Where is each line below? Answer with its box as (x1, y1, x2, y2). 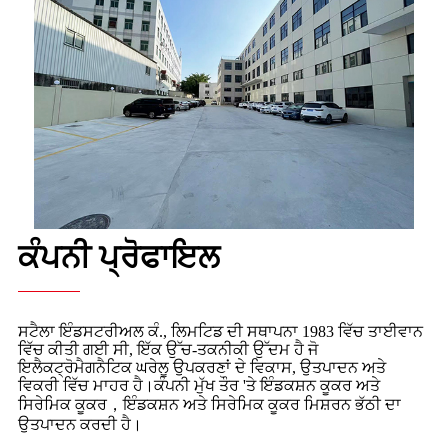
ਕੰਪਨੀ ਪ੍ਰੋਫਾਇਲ (18, 238, 220, 275)
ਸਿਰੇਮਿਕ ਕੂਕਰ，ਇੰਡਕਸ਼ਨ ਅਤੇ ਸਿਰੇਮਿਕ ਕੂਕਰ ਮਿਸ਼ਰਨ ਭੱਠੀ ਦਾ (18, 395, 401, 413)
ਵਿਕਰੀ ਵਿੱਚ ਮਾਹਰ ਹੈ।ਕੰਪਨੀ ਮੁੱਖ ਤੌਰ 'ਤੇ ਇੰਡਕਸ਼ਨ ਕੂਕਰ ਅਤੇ (18, 376, 380, 394)
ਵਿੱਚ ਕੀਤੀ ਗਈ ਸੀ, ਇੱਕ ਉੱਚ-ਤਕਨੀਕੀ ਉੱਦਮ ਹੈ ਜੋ (18, 340, 318, 358)
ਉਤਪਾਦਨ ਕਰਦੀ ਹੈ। (18, 415, 142, 433)
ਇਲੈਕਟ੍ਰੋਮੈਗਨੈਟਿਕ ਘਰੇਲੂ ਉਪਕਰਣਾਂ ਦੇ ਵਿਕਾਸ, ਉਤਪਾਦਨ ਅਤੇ (18, 358, 386, 376)
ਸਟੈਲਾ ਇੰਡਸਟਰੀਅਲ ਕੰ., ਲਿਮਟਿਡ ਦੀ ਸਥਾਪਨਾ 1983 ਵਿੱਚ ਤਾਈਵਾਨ (18, 322, 423, 340)
